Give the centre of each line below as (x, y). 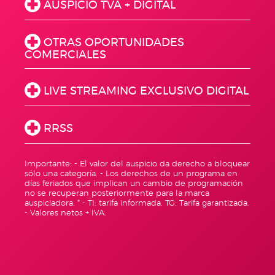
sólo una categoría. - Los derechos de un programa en (131, 174)
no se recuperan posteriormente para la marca (117, 193)
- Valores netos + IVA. (65, 213)
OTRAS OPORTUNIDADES (114, 43)
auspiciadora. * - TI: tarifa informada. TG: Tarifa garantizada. (137, 203)
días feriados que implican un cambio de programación (134, 184)
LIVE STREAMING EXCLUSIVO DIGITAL (146, 91)
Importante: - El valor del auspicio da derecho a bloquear (137, 164)
